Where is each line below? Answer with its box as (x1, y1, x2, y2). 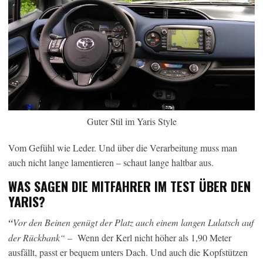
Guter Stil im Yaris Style (86, 114, 177, 127)
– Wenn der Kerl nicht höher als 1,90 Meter (65, 231, 231, 244)
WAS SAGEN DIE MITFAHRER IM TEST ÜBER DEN (8, 176, 251, 195)
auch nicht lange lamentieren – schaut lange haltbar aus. (8, 156, 214, 168)
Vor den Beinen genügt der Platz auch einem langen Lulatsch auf (13, 215, 254, 228)
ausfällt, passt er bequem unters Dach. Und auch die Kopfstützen (8, 245, 248, 258)
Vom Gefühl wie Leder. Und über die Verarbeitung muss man (8, 141, 237, 154)
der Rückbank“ (8, 231, 65, 244)
